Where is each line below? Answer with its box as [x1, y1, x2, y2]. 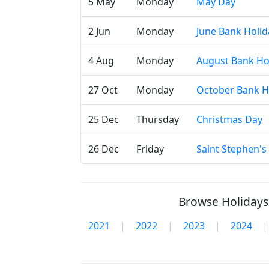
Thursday [136, 113, 179, 126]
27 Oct [88, 83, 118, 97]
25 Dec [88, 113, 119, 126]
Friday [136, 142, 164, 156]
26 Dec [88, 142, 119, 156]
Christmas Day [196, 113, 262, 126]
